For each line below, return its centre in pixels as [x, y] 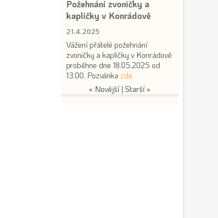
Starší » [138, 89]
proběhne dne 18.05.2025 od [113, 65]
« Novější [104, 89]
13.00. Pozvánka [92, 75]
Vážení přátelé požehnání [107, 45]
